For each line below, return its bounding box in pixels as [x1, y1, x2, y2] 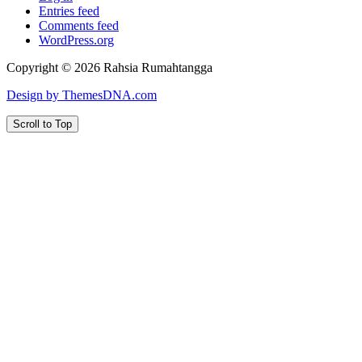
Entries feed [39, 4, 99, 19]
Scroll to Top [13, 118, 72, 131]
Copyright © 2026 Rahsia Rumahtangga [6, 61, 213, 75]
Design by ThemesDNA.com [6, 88, 157, 103]
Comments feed [39, 19, 119, 33]
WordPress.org [39, 33, 114, 48]
